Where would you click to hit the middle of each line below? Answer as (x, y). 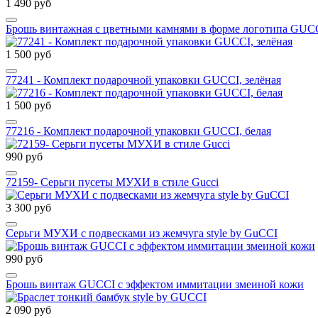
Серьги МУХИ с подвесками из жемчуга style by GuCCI (142, 234)
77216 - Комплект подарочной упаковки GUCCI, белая (138, 131)
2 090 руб (28, 310)
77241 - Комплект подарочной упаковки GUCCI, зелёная (143, 80)
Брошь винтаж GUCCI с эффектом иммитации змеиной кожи (155, 285)
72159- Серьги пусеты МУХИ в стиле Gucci (112, 182)
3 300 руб (28, 208)
